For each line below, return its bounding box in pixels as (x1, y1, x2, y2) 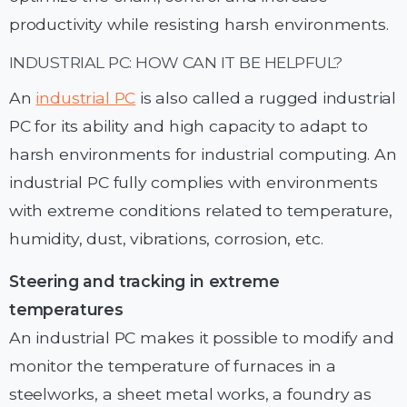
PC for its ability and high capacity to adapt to (9, 116, 368, 136)
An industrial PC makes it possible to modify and (9, 328, 394, 348)
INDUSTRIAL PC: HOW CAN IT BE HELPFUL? (9, 53, 342, 73)
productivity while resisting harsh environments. (9, 15, 389, 35)
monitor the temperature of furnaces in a (9, 356, 336, 376)
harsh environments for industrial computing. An (9, 144, 397, 164)
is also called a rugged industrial (135, 88, 397, 108)
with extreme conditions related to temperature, (9, 201, 392, 221)
